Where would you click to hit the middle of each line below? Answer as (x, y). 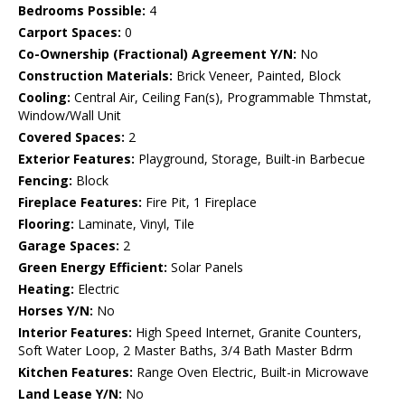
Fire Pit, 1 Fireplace (199, 202)
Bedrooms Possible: (82, 11)
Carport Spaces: (70, 33)
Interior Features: (75, 333)
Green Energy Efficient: (93, 268)
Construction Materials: (95, 76)
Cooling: (44, 98)
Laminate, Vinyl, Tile (134, 224)
